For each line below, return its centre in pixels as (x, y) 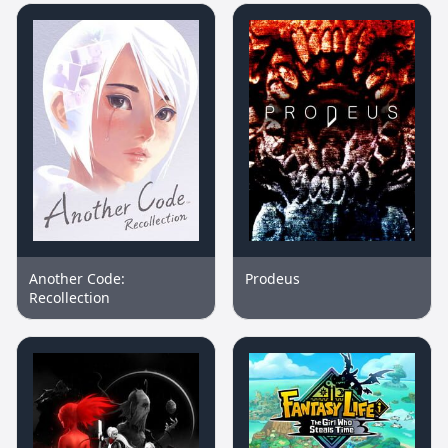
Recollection (69, 298)
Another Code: (77, 279)
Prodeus (272, 279)
